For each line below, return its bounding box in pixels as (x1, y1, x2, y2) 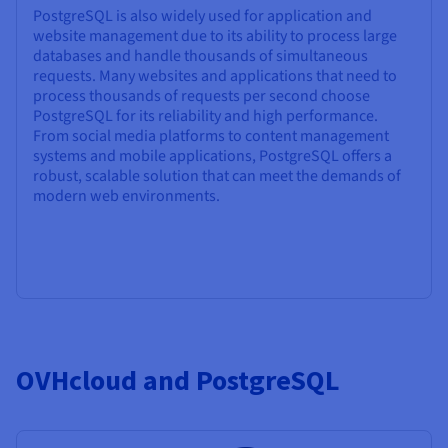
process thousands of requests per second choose (33, 84, 370, 107)
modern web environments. (33, 184, 220, 207)
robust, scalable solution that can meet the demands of (33, 164, 401, 187)
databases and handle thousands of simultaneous (33, 44, 368, 67)
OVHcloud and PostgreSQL (16, 361, 340, 398)
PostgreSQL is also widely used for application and (33, 4, 372, 27)
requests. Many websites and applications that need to (33, 64, 397, 87)
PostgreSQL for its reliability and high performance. (33, 104, 378, 127)
